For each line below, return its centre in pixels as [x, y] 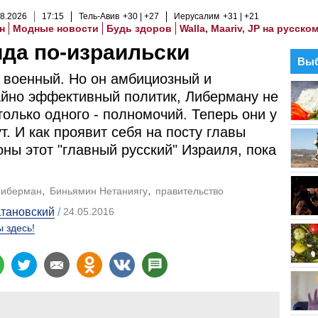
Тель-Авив [99, 16]
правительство [190, 191]
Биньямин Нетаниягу [99, 191]
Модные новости [56, 28]
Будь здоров [139, 28]
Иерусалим [197, 16]
